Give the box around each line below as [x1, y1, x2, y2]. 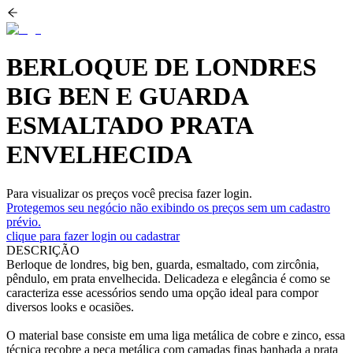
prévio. [6, 214, 41, 229]
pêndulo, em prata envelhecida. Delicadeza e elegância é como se [6, 271, 330, 285]
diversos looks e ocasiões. [6, 299, 134, 314]
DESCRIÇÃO [6, 243, 80, 257]
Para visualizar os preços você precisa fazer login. [6, 186, 252, 200]
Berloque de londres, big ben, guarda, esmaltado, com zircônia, [6, 257, 319, 271]
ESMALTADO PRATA [6, 111, 252, 140]
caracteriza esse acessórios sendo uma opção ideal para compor [6, 285, 318, 299]
